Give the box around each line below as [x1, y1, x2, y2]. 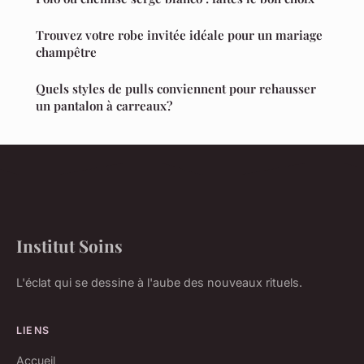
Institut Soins [16, 234, 123, 258]
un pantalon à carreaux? [36, 97, 172, 115]
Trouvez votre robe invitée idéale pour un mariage [36, 27, 323, 44]
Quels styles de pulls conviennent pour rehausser [36, 80, 316, 97]
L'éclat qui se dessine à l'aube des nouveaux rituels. [16, 275, 302, 290]
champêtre [36, 44, 97, 61]
